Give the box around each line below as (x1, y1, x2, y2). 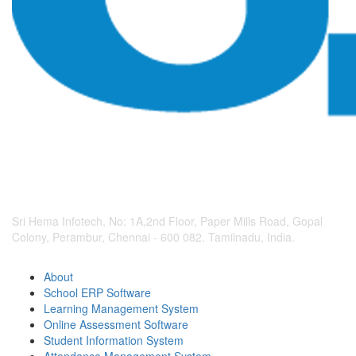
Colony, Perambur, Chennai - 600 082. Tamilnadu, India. (12, 229, 295, 246)
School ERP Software (44, 284, 151, 301)
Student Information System (44, 332, 184, 349)
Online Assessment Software (44, 316, 188, 333)
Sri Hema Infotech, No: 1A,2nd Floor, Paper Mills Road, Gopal (12, 213, 323, 230)
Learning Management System (44, 300, 199, 317)
